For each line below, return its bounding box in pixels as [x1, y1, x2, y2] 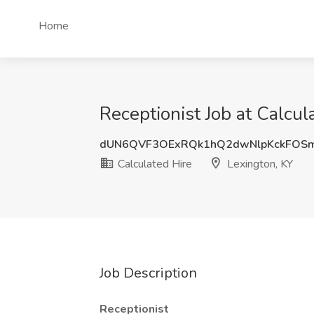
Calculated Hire [115, 156, 192, 172]
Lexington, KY [224, 156, 293, 172]
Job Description [100, 264, 197, 282]
